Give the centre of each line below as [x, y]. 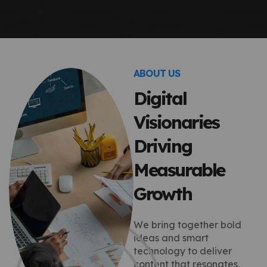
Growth [163, 193]
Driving [163, 146]
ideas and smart [171, 237]
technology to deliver [183, 251]
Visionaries [176, 122]
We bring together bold [187, 224]
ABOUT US [157, 73]
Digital [160, 98]
